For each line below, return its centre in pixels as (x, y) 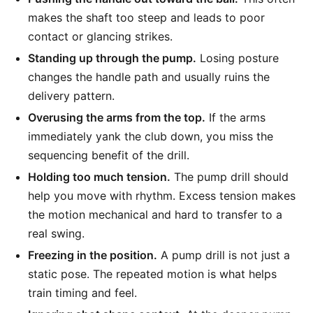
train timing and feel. (82, 293)
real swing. (56, 233)
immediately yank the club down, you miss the (151, 136)
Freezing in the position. (93, 255)
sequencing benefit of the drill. (109, 155)
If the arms (235, 117)
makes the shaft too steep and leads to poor (146, 17)
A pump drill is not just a (224, 255)
